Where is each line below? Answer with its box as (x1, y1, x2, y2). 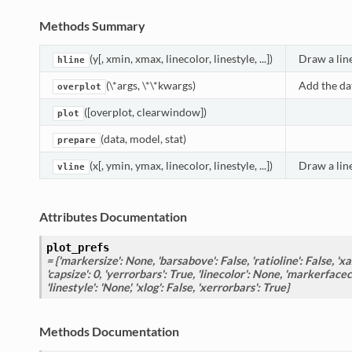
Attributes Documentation (38, 209, 187, 225)
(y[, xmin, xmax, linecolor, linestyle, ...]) (89, 52, 273, 66)
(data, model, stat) (100, 132, 186, 146)
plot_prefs (46, 241, 109, 255)
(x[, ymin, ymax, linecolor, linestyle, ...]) (89, 159, 273, 173)
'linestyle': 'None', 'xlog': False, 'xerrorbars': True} (46, 280, 289, 295)
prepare (57, 135, 96, 146)
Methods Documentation (38, 324, 179, 339)
